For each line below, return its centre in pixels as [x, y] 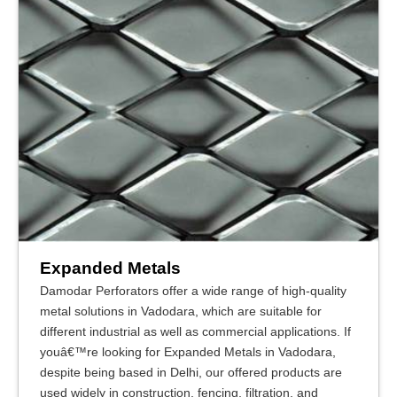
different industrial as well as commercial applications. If [195, 331]
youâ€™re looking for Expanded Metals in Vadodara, [188, 352]
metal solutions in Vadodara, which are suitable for [181, 311]
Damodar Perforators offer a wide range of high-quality [193, 291]
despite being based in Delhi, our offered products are [191, 372]
